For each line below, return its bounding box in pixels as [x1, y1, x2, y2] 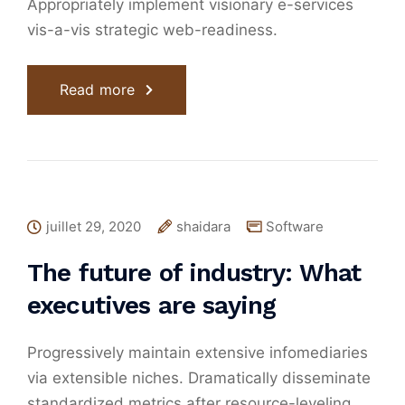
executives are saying [27, 290, 277, 321]
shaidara [176, 218, 231, 236]
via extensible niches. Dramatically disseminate [27, 369, 371, 388]
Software [266, 218, 324, 236]
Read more [60, 80, 136, 99]
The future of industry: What [27, 258, 362, 288]
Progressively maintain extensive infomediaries [27, 344, 368, 363]
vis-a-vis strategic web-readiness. [27, 21, 278, 40]
